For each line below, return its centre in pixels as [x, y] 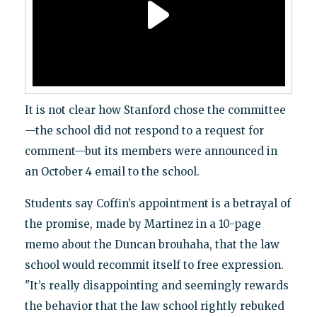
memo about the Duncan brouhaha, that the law [152, 244]
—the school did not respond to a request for [144, 130]
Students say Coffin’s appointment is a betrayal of [157, 203]
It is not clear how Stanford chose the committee [155, 110]
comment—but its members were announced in [151, 151]
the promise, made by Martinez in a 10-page [143, 224]
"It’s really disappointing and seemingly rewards [156, 285]
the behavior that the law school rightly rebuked [154, 306]
